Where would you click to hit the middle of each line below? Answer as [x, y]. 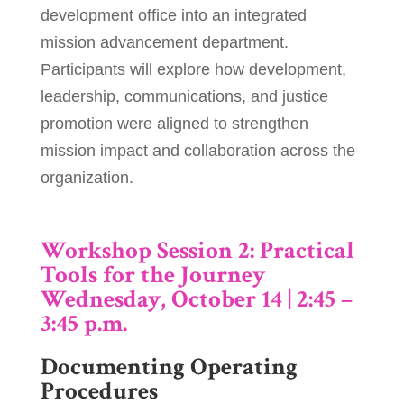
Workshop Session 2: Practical [197, 251]
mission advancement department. [164, 43]
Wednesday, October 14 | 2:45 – [196, 299]
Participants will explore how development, [193, 70]
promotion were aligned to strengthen [174, 124]
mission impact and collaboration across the [197, 151]
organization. [87, 178]
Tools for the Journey [152, 275]
